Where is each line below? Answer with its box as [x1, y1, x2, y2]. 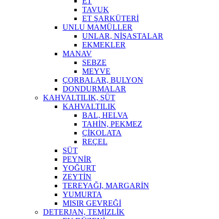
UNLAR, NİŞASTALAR [82, 31, 163, 40]
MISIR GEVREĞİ [63, 198, 121, 207]
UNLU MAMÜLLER [63, 22, 132, 31]
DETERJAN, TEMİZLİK [43, 207, 125, 216]
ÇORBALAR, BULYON [63, 75, 143, 84]
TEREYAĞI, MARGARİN [63, 181, 149, 190]
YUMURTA [63, 190, 102, 198]
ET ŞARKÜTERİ [82, 14, 139, 22]
